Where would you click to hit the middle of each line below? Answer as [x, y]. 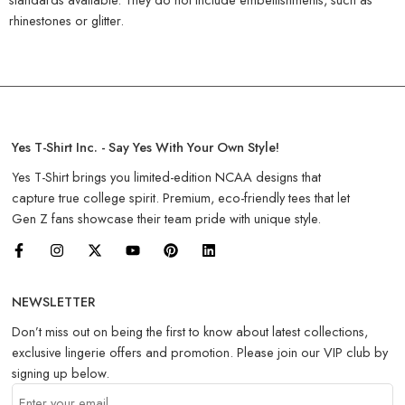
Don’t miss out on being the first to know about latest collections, [190, 332]
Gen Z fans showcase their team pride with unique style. [167, 219]
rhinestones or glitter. [66, 21]
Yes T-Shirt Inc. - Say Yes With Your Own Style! [146, 147]
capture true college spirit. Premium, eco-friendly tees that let [181, 198]
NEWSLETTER [54, 302]
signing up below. [61, 373]
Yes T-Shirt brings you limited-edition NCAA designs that [167, 177]
